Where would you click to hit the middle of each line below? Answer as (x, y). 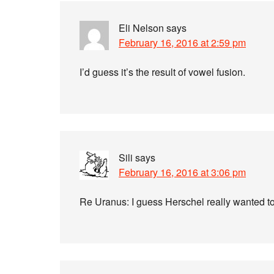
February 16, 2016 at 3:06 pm (182, 172)
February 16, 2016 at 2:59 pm (182, 43)
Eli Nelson (141, 28)
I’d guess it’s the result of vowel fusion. (162, 72)
